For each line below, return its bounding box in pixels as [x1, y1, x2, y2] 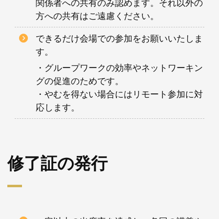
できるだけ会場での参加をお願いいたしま [36, 32, 203, 44]
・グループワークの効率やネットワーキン [36, 61, 203, 73]
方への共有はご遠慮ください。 [36, 9, 159, 22]
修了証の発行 [7, 151, 108, 174]
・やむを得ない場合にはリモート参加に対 [36, 88, 203, 100]
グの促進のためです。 [36, 74, 124, 87]
